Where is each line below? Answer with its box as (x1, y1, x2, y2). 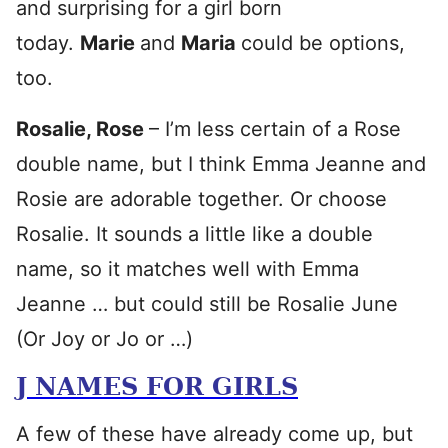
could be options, (241, 31, 405, 55)
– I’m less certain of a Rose (149, 117, 401, 141)
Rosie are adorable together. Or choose (16, 187, 387, 211)
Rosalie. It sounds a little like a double (16, 222, 373, 246)
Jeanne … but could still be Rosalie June (16, 292, 398, 316)
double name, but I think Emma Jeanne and (16, 152, 426, 176)
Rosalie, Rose (16, 117, 149, 141)
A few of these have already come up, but (16, 422, 413, 446)
